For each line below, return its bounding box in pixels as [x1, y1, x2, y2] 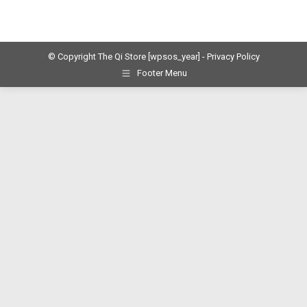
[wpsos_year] [147, 51, 200, 62]
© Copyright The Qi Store [47, 51, 148, 62]
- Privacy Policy [199, 51, 260, 62]
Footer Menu [136, 68, 187, 79]
